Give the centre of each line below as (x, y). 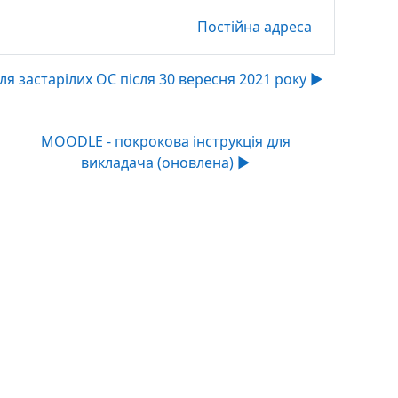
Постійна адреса (255, 27)
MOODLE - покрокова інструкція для (166, 141)
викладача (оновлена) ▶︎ (166, 163)
